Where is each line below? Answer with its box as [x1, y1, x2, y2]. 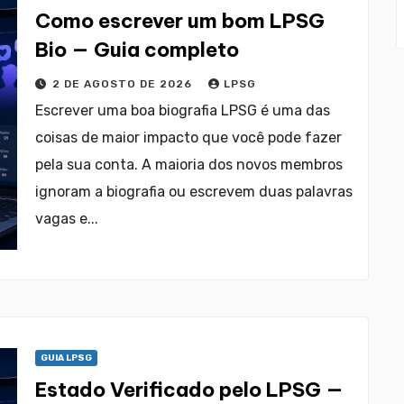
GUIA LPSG [41, 353, 92, 363]
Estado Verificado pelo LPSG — [35, 377, 344, 402]
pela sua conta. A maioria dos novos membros [35, 156, 343, 173]
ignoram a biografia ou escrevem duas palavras [35, 183, 353, 200]
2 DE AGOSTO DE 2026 [52, 78, 196, 90]
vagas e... [35, 210, 98, 227]
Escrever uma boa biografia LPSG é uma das [35, 102, 330, 119]
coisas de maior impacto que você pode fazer [35, 129, 342, 146]
